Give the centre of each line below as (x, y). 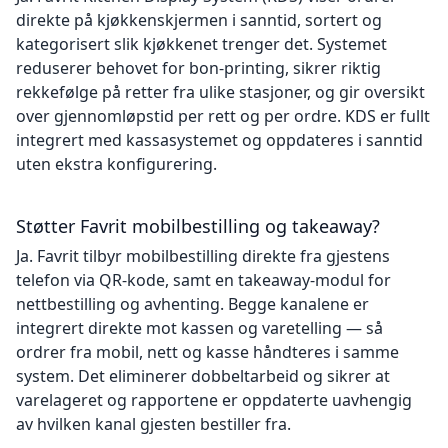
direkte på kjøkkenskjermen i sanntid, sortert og (199, 20)
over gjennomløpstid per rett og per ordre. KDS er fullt (223, 116)
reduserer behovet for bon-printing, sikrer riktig (198, 68)
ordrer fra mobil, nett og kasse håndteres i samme (207, 352)
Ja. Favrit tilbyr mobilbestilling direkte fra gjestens (203, 256)
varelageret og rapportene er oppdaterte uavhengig (214, 400)
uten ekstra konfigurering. (116, 164)
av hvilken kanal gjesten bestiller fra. (153, 424)
